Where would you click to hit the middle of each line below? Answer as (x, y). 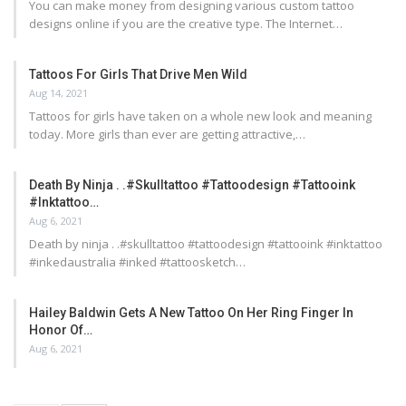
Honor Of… (61, 329)
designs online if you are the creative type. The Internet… (186, 23)
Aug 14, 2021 (58, 92)
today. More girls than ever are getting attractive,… (167, 134)
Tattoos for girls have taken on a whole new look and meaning (200, 116)
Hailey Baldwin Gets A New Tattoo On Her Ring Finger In (191, 312)
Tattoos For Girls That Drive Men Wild (138, 74)
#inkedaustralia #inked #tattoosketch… (137, 261)
